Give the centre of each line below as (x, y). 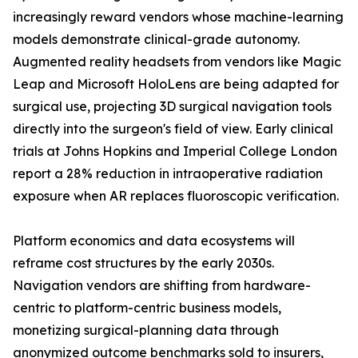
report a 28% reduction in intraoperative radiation (168, 174)
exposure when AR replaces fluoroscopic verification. (176, 196)
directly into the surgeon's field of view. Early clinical (173, 129)
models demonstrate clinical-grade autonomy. (156, 40)
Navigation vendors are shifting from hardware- (162, 286)
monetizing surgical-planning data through (146, 330)
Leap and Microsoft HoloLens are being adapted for (176, 84)
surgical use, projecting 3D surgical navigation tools (172, 107)
